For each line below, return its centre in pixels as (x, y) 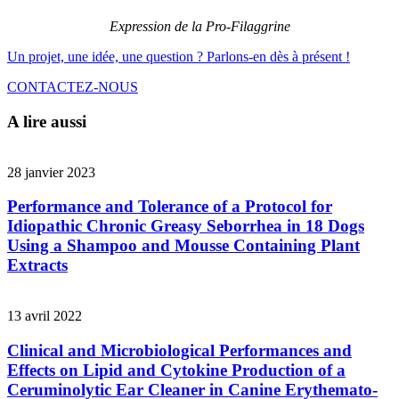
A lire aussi (47, 122)
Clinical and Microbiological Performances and (179, 350)
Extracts (37, 265)
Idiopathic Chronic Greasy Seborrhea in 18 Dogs (186, 226)
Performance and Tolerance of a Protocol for (170, 207)
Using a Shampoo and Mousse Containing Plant (183, 246)
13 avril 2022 (45, 316)
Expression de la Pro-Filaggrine (199, 27)
